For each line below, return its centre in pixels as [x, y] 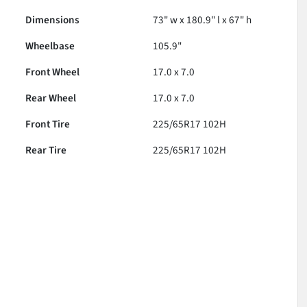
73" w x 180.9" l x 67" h [202, 20]
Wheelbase [50, 46]
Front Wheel [53, 72]
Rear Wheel [51, 98]
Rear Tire [46, 150]
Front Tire [48, 124]
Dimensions [53, 20]
